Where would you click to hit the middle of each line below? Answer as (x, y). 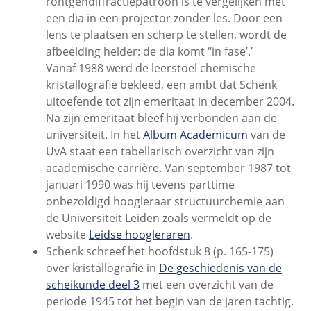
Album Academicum (195, 134)
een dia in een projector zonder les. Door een (164, 18)
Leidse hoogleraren (139, 234)
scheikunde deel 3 (92, 284)
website (67, 234)
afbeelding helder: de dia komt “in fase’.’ (149, 51)
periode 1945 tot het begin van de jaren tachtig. (169, 301)
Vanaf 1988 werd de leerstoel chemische (151, 68)
